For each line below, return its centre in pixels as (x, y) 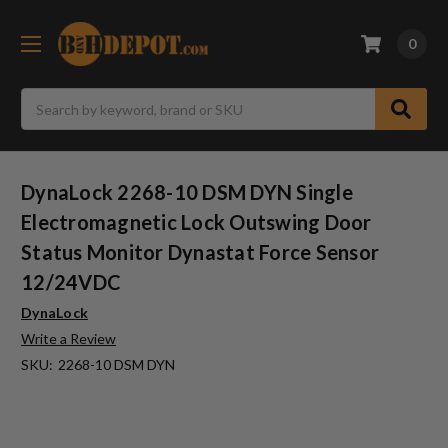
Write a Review (68, 339)
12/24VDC (71, 282)
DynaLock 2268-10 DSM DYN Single (187, 192)
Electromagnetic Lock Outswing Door (196, 222)
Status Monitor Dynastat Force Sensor (200, 252)
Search (42, 98)
